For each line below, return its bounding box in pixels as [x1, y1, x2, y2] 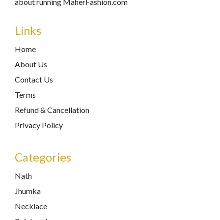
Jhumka [15, 186, 41, 195]
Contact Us [15, 75, 53, 84]
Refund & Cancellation [15, 105, 89, 114]
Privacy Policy [15, 120, 63, 130]
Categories [15, 150, 71, 164]
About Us [15, 59, 47, 69]
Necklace [15, 201, 47, 211]
